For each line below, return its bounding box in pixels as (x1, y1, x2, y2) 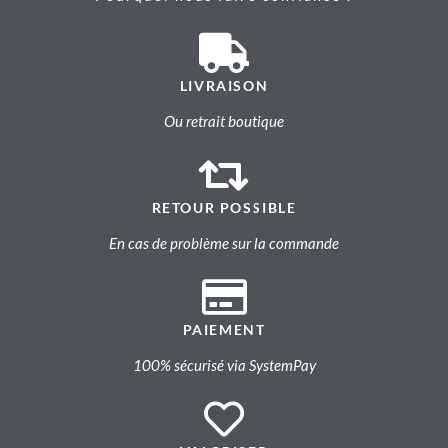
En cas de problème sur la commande (109, 234, 339, 253)
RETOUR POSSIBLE (151, 199, 297, 217)
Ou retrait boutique (164, 112, 284, 131)
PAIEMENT (182, 321, 266, 339)
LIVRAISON (179, 77, 269, 95)
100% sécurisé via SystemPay (132, 356, 316, 375)
